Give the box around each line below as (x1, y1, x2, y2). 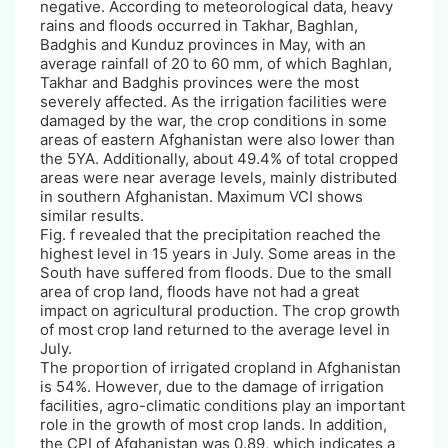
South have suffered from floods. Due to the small (40, 262, 392, 282)
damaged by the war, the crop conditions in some (40, 110, 387, 130)
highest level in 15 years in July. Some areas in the (40, 243, 396, 263)
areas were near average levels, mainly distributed (40, 167, 397, 187)
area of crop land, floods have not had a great (40, 281, 359, 301)
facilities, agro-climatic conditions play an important (40, 395, 405, 415)
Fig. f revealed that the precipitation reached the (40, 224, 381, 244)
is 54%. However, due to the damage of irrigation (40, 376, 384, 396)
